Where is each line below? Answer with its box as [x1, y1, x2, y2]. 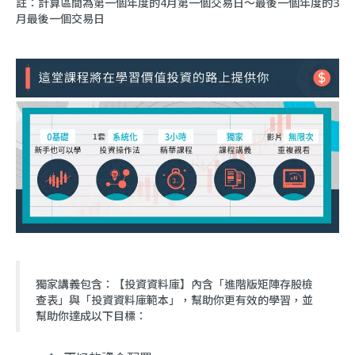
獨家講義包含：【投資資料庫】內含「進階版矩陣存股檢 [36, 276, 313, 292]
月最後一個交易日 [16, 10, 105, 26]
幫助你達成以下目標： [36, 307, 150, 323]
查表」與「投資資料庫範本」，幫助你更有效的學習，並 [36, 292, 313, 307]
